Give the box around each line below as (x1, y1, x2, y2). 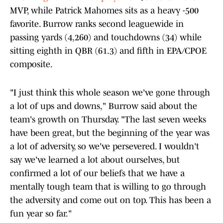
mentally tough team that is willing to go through (10, 182, 206, 192)
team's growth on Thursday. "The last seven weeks (10, 114, 206, 125)
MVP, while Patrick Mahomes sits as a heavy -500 (10, 5, 199, 16)
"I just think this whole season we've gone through (10, 88, 210, 98)
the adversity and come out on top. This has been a (10, 195, 211, 206)
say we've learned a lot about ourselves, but (10, 155, 180, 165)
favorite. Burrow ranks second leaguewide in (10, 19, 184, 29)
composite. (10, 59, 53, 70)
